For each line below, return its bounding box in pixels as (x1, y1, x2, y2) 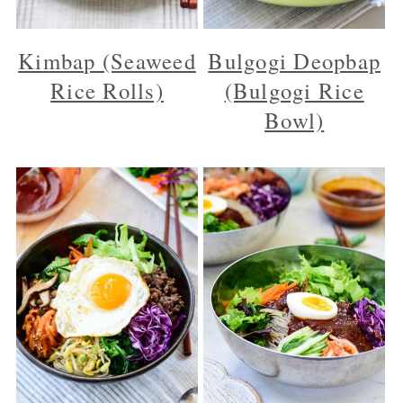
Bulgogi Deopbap (208, 45, 381, 76)
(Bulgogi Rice (224, 75, 364, 105)
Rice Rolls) (50, 75, 164, 105)
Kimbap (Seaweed (18, 45, 196, 76)
